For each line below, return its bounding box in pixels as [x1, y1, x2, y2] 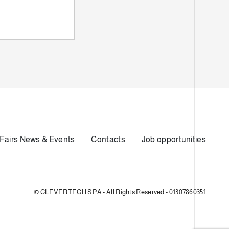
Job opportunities [141, 134, 206, 144]
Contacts [91, 134, 125, 144]
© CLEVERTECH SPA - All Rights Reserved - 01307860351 [34, 188, 206, 196]
